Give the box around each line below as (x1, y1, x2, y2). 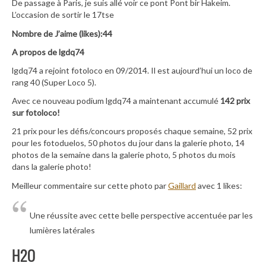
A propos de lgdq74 (12, 46, 84, 57)
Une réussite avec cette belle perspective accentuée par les (30, 210, 253, 220)
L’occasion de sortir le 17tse (12, 9, 114, 20)
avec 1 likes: (196, 180, 242, 191)
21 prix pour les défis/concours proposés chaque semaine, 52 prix (12, 126, 252, 137)
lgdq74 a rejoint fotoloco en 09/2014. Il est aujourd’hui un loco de (12, 65, 252, 75)
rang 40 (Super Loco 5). (12, 77, 96, 87)
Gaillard (168, 180, 196, 191)
